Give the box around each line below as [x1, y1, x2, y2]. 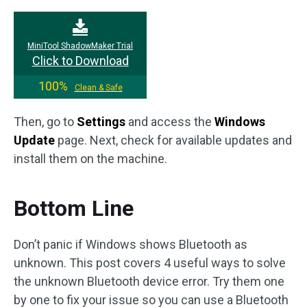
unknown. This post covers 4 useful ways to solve [14, 255, 286, 270]
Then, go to [14, 114, 77, 129]
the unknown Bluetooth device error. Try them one [14, 273, 284, 288]
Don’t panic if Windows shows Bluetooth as [14, 236, 247, 251]
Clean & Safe [74, 82, 123, 93]
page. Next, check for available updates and [55, 132, 292, 147]
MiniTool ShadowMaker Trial [27, 40, 133, 51]
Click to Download [32, 53, 129, 68]
